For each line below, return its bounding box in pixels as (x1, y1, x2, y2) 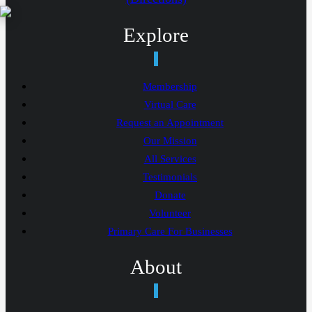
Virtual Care (143, 99, 196, 111)
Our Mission (143, 135, 197, 147)
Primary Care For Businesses (107, 226, 233, 237)
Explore (123, 24, 189, 47)
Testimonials (143, 171, 197, 183)
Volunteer (149, 208, 191, 219)
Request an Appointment (116, 117, 224, 129)
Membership (143, 81, 197, 93)
